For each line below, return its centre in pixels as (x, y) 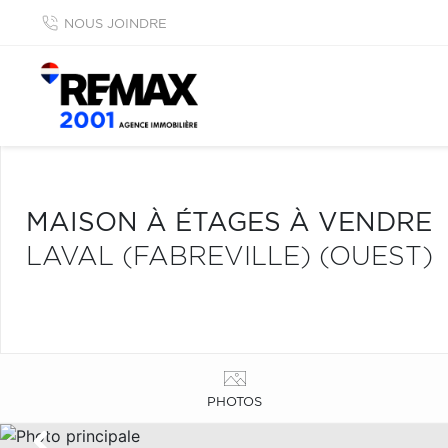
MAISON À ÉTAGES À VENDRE (229, 223)
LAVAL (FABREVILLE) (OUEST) (229, 257)
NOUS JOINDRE (115, 24)
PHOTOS (235, 402)
